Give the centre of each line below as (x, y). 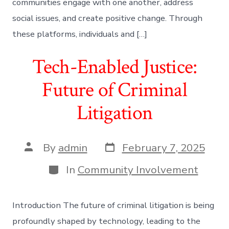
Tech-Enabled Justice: (114, 67)
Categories (73, 167)
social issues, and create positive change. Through (108, 18)
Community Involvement (138, 170)
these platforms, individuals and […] (80, 34)
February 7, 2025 (163, 148)
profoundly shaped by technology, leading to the (107, 221)
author (40, 157)
